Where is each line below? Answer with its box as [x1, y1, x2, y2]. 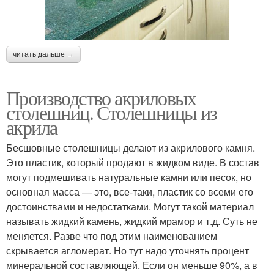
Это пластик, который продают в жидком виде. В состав [6, 155, 259, 169]
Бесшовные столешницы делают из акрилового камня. [6, 140, 255, 155]
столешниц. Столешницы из [6, 98, 217, 125]
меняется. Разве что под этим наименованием [6, 228, 217, 243]
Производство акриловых [6, 84, 196, 111]
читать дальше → [13, 50, 74, 59]
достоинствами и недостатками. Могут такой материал [6, 199, 254, 213]
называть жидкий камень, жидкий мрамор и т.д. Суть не [6, 213, 257, 228]
